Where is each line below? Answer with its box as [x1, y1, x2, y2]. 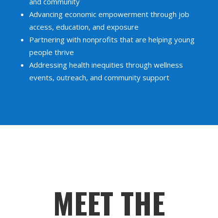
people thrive [29, 47, 74, 57]
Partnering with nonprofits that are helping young [29, 34, 195, 44]
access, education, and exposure [29, 21, 139, 32]
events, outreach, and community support [29, 72, 169, 82]
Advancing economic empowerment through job [29, 9, 189, 19]
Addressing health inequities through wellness [29, 59, 183, 70]
